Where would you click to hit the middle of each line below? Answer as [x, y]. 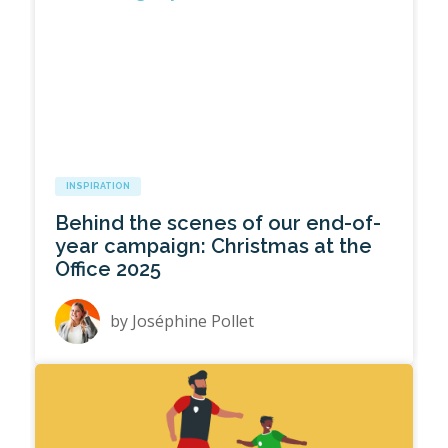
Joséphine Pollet [193, 321]
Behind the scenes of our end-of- [218, 223]
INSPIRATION [98, 186]
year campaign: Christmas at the [214, 246]
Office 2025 [108, 269]
